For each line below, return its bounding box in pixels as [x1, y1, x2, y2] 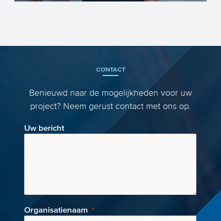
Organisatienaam [24, 204, 88, 215]
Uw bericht [24, 122, 65, 133]
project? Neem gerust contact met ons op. [30, 101, 191, 111]
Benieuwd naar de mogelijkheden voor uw [29, 87, 192, 98]
